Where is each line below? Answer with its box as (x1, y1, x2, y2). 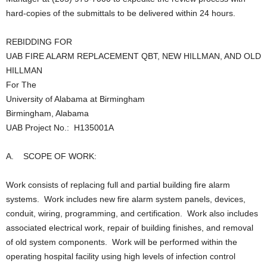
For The (6, 80, 36, 89)
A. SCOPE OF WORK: (6, 151, 97, 161)
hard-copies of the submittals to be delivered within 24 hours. (6, 8, 235, 18)
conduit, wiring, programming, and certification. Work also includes (6, 209, 258, 218)
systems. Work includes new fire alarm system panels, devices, (6, 194, 246, 204)
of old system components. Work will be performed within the (6, 237, 237, 247)
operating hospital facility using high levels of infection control (6, 252, 235, 261)
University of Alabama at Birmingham (6, 94, 145, 104)
